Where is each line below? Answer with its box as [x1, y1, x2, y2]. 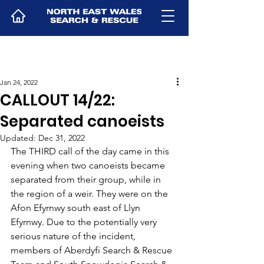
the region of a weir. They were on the [11, 188, 170, 199]
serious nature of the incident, [11, 230, 138, 242]
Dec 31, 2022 [38, 133, 85, 143]
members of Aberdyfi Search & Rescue [11, 245, 174, 256]
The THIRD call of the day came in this [11, 146, 171, 157]
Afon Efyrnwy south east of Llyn [11, 202, 143, 213]
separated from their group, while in [11, 174, 163, 185]
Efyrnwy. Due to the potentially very [11, 216, 159, 227]
